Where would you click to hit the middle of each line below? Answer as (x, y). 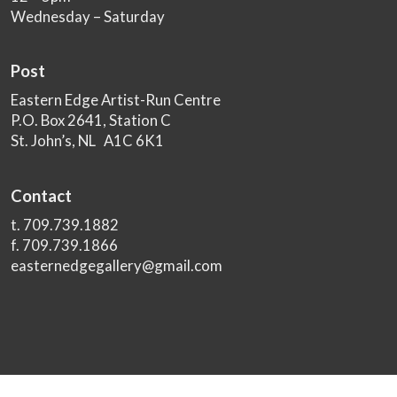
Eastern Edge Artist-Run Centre (116, 100)
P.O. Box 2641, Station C (91, 121)
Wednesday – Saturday (88, 16)
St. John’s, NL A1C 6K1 (88, 141)
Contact (42, 195)
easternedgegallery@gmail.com (117, 266)
